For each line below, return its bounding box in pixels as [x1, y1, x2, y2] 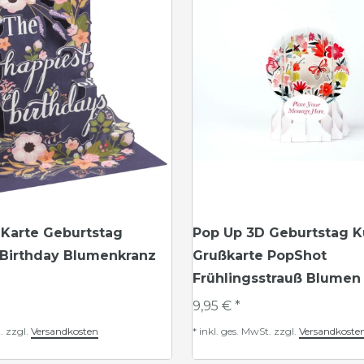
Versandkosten [31, 325, 98, 337]
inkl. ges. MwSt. [199, 325, 271, 337]
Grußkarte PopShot [193, 248, 327, 263]
